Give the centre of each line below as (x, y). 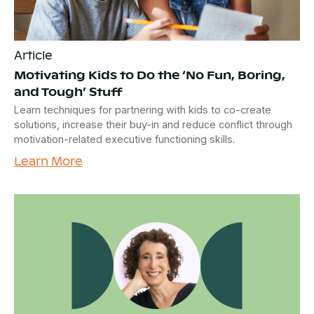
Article (33, 54)
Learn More (48, 160)
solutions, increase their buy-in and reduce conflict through (153, 124)
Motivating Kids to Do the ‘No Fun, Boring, (150, 74)
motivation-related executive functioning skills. (124, 139)
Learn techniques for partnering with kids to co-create (143, 109)
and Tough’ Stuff (68, 91)
